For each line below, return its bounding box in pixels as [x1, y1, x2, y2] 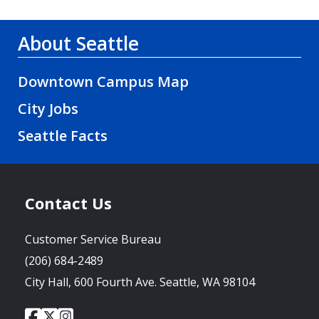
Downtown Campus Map [18, 72, 189, 92]
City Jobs [18, 99, 78, 119]
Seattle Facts [18, 126, 108, 146]
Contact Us [25, 192, 112, 214]
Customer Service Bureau [25, 231, 161, 248]
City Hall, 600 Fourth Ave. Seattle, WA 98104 [25, 274, 255, 291]
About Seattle [18, 31, 139, 57]
